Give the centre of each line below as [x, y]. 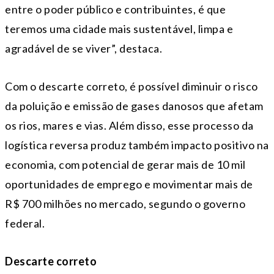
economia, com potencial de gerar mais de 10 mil [125, 164]
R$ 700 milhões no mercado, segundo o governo [125, 203]
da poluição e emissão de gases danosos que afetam [134, 106]
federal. [25, 223]
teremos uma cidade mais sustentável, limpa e [119, 28]
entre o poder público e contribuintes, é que [115, 9]
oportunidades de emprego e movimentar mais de [129, 184]
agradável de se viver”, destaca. [83, 48]
